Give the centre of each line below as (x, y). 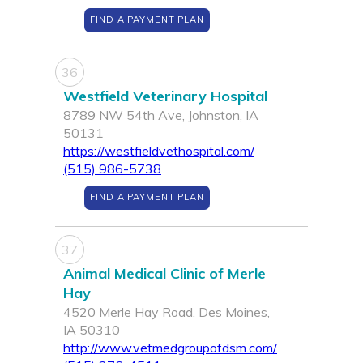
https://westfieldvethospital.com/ (159, 151)
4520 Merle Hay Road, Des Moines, (167, 312)
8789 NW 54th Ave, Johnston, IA (161, 115)
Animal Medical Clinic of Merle (164, 274)
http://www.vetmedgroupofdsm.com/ (170, 348)
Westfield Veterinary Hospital (165, 96)
